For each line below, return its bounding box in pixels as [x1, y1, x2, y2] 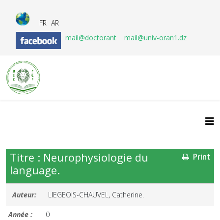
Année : [8, 210, 32, 219]
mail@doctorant [65, 33, 118, 42]
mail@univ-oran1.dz [124, 33, 187, 42]
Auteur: [12, 190, 36, 199]
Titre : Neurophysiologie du [10, 150, 148, 165]
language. [10, 163, 60, 177]
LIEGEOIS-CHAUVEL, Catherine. [48, 190, 144, 199]
